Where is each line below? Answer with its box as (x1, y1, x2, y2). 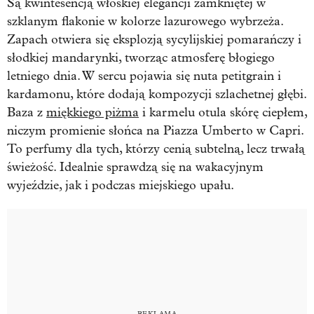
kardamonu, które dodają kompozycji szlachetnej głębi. (7, 86, 306, 102)
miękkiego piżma (46, 104, 139, 120)
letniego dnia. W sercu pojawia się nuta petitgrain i (7, 68, 281, 83)
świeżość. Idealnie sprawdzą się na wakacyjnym (7, 159, 264, 175)
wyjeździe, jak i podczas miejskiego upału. (7, 177, 234, 193)
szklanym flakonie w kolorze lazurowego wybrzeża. (7, 13, 283, 29)
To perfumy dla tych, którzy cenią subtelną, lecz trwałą (7, 141, 305, 156)
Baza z (7, 104, 46, 120)
